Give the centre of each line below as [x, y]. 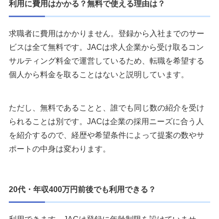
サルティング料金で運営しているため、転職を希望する [107, 61]
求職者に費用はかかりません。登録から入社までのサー [107, 34]
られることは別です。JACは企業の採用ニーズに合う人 [106, 122]
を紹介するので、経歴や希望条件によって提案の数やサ [107, 135]
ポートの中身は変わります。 [60, 149]
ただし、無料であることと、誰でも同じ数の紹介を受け [107, 108]
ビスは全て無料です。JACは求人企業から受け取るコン [106, 47]
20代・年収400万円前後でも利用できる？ [82, 190]
